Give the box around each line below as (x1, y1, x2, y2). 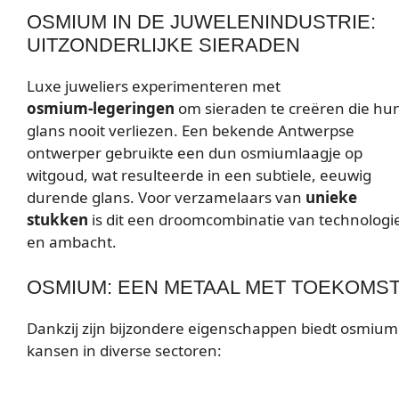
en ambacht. (27, 232, 117, 253)
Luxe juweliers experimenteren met (27, 76, 281, 97)
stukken (27, 209, 88, 231)
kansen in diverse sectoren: (27, 339, 222, 361)
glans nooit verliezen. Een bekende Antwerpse (27, 120, 354, 142)
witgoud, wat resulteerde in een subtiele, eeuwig (27, 165, 371, 186)
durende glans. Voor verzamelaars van (27, 187, 305, 208)
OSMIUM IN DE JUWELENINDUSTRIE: (27, 11, 376, 34)
